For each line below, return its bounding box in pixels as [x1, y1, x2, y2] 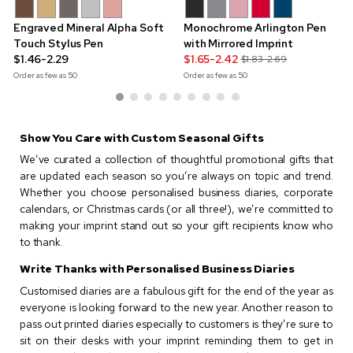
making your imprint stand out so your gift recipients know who [20, 218, 333, 233]
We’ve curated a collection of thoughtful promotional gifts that [20, 152, 333, 167]
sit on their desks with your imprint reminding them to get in [20, 333, 333, 347]
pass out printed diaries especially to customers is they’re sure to [20, 316, 333, 331]
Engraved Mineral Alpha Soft [13, 20, 165, 35]
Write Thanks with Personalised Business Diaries [20, 262, 295, 277]
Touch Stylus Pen [13, 36, 103, 50]
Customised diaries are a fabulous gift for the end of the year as [20, 283, 333, 298]
